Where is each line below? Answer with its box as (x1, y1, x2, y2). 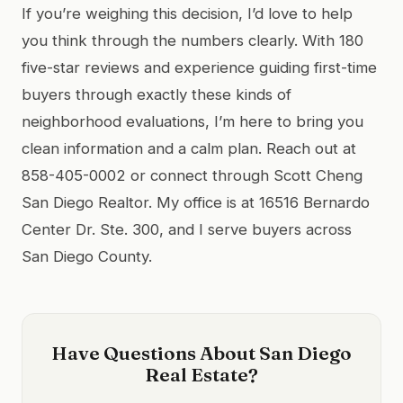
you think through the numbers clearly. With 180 (22, 31, 363, 49)
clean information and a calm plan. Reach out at (22, 139, 356, 157)
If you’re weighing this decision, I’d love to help (22, 4, 353, 22)
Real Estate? (145, 363, 258, 386)
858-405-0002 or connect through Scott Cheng (22, 166, 363, 184)
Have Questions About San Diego (51, 341, 352, 364)
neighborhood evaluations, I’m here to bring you (22, 112, 363, 130)
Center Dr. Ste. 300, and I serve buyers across (22, 219, 352, 238)
